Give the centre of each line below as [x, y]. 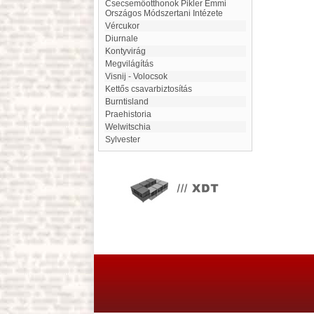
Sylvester [125, 139]
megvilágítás [133, 64]
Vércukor [125, 26]
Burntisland [130, 102]
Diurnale [125, 39]
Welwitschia [132, 127]
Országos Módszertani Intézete [164, 13]
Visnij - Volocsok [139, 76]
